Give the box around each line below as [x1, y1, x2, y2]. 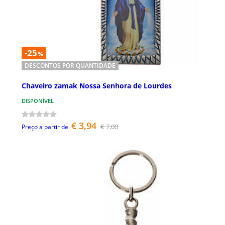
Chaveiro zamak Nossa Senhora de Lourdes [22, 81, 172, 91]
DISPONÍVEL [22, 97, 54, 105]
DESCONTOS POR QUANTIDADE [25, 61, 116, 70]
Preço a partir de [22, 123, 68, 132]
